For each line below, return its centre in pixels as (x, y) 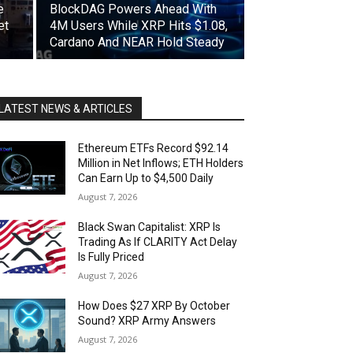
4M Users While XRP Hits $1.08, (139, 25)
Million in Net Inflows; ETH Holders (161, 163)
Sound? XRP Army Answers (147, 320)
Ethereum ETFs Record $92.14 (154, 148)
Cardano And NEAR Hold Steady (137, 42)
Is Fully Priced (111, 256)
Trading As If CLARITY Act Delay (158, 242)
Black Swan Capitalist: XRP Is (150, 227)
